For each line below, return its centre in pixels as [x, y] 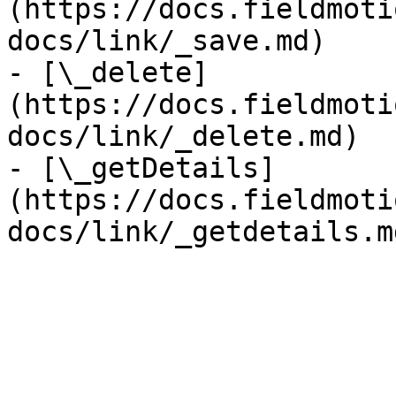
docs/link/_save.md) [167, 41]
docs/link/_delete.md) [183, 136]
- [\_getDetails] [141, 168]
